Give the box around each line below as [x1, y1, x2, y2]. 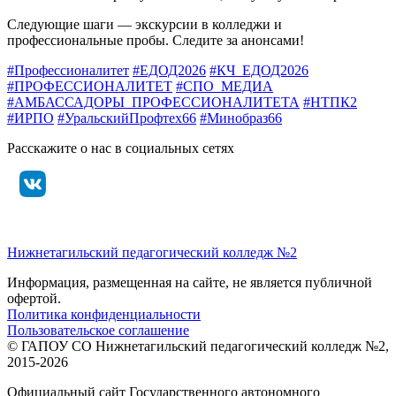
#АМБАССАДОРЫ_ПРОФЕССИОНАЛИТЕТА [7, 95, 300, 110]
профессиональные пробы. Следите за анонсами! [7, 33, 304, 48]
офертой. [7, 291, 61, 306]
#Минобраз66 [200, 110, 282, 126]
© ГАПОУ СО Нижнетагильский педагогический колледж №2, [7, 339, 389, 354]
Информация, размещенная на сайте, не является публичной [7, 275, 372, 290]
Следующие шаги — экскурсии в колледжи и [7, 17, 282, 32]
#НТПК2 [303, 95, 357, 110]
